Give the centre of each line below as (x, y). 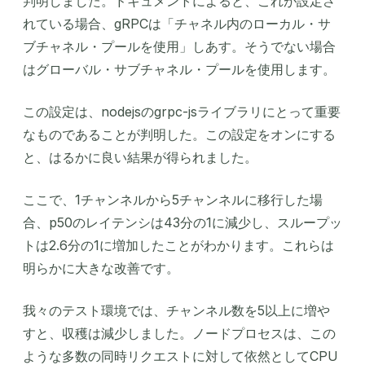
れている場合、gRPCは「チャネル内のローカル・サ (177, 24)
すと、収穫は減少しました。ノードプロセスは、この (179, 334)
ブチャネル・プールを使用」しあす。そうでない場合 (179, 47)
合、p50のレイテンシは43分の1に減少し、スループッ (182, 223)
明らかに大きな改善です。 (101, 268)
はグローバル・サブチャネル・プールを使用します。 (179, 70)
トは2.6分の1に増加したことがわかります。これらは (178, 246)
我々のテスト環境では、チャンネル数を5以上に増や (176, 311)
